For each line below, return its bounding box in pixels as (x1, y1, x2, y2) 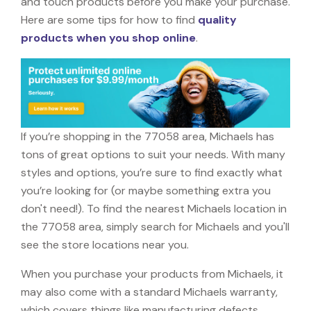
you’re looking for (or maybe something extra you (21, 183, 271, 198)
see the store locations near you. (21, 237, 189, 252)
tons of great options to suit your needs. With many (21, 146, 285, 162)
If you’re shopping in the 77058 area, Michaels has (21, 128, 274, 144)
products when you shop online (21, 30, 196, 45)
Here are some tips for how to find (21, 12, 198, 27)
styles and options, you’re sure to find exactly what (21, 165, 283, 180)
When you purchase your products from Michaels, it (21, 266, 283, 281)
